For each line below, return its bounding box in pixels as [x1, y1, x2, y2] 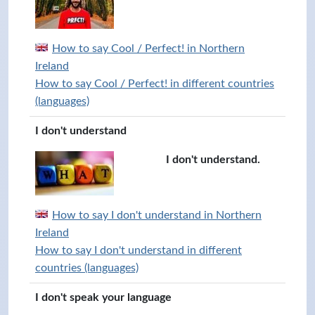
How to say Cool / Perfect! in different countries [35, 78, 274, 89]
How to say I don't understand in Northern [52, 210, 262, 221]
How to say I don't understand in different [35, 245, 242, 256]
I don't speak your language [35, 292, 172, 303]
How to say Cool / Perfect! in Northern [52, 43, 245, 54]
